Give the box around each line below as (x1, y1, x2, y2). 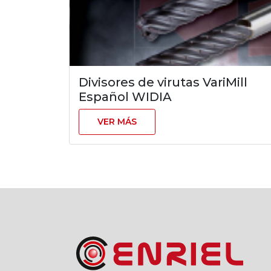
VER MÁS (97, 116, 137, 127)
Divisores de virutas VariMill (79, 75, 247, 90)
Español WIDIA (79, 90, 172, 104)
